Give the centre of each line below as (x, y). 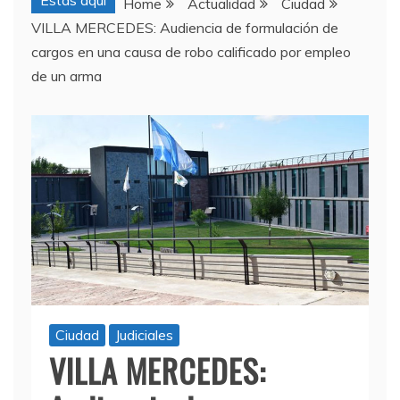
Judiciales (144, 335)
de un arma (67, 76)
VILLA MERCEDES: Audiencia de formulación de (185, 28)
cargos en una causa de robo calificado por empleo (191, 52)
